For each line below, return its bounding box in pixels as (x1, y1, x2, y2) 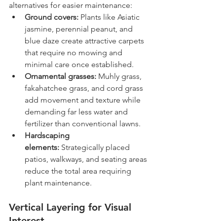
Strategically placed (59, 143, 132, 152)
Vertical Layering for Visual (9, 201, 134, 214)
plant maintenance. (25, 178, 92, 188)
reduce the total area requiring (25, 166, 133, 176)
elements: (25, 143, 59, 152)
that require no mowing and (25, 48, 124, 58)
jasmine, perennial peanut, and (25, 24, 135, 34)
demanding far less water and (25, 107, 130, 117)
